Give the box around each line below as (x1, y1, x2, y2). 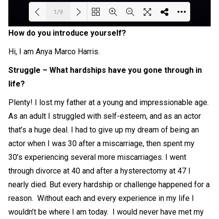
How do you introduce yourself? (8, 28, 127, 38)
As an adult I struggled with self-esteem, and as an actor (8, 111, 201, 121)
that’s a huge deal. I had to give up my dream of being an (8, 125, 199, 135)
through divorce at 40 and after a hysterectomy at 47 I (8, 166, 191, 176)
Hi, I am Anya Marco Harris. (8, 47, 102, 57)
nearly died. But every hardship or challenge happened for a (8, 180, 210, 190)
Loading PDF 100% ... (84, 40, 140, 47)
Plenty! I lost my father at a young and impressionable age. (8, 98, 209, 108)
